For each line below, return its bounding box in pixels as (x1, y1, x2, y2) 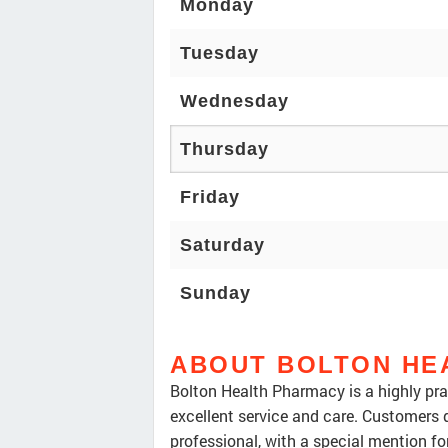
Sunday (180, 283, 251, 304)
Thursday (180, 139, 269, 160)
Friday (180, 187, 240, 208)
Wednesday (180, 91, 289, 112)
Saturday (180, 235, 265, 256)
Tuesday (180, 43, 259, 64)
